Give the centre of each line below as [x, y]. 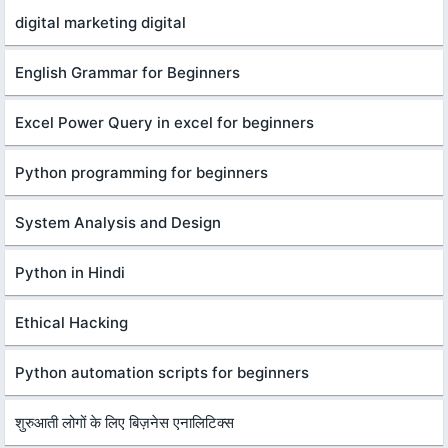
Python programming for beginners [141, 172]
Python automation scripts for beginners [162, 372]
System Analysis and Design [118, 222]
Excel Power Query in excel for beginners [164, 122]
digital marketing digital [100, 22]
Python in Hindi [70, 272]
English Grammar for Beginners [127, 72]
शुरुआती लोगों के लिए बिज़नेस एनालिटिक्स [124, 422]
